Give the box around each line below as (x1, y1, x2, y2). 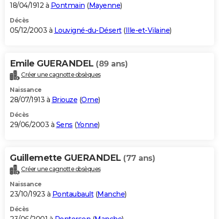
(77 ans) (123, 153, 155, 163)
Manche (97, 190, 125, 199)
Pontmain (50, 1, 85, 10)
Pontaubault (52, 190, 93, 199)
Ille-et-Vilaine (125, 26, 170, 35)
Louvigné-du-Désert (54, 26, 122, 35)
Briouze (51, 95, 77, 105)
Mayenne (88, 1, 120, 10)
